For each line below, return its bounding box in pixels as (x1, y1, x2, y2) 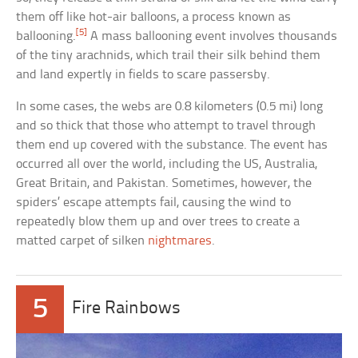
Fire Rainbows (72, 299, 181, 318)
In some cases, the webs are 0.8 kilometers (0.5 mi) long (16, 99, 324, 113)
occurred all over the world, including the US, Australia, (16, 157, 318, 171)
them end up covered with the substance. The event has (16, 137, 328, 152)
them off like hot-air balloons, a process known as (16, 10, 292, 24)
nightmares (148, 233, 213, 248)
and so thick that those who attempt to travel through (16, 118, 316, 133)
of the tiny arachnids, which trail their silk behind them (16, 48, 321, 62)
